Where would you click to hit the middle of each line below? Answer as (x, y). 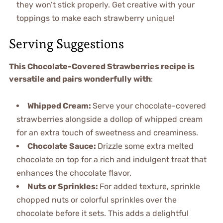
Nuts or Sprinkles (61, 187)
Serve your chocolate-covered (149, 106)
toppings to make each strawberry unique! (95, 18)
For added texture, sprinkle (150, 187)
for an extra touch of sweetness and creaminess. (107, 133)
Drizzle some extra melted (145, 146)
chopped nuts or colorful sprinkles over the (96, 200)
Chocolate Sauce (60, 146)
